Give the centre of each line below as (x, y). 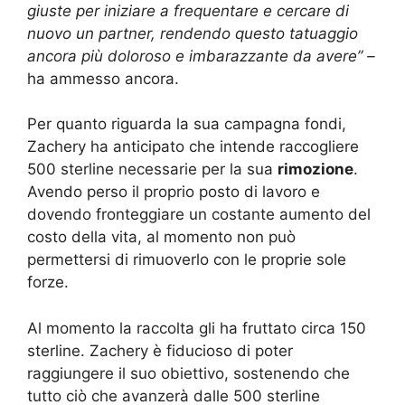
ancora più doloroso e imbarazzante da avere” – (201, 56)
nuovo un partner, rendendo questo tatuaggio (193, 33)
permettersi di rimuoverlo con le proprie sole (187, 260)
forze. (48, 283)
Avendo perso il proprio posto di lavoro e (174, 192)
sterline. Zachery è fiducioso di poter (160, 350)
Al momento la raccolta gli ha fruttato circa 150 (197, 328)
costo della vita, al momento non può (161, 237)
